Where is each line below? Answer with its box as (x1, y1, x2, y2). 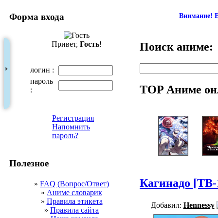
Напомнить (52, 123, 90, 131)
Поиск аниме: (140, 40, 213, 53)
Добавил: (150, 201, 183, 210)
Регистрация (52, 114, 94, 123)
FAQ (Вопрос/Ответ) (40, 179, 109, 188)
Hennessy (183, 201, 215, 210)
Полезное (9, 158, 49, 169)
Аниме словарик (47, 188, 102, 197)
